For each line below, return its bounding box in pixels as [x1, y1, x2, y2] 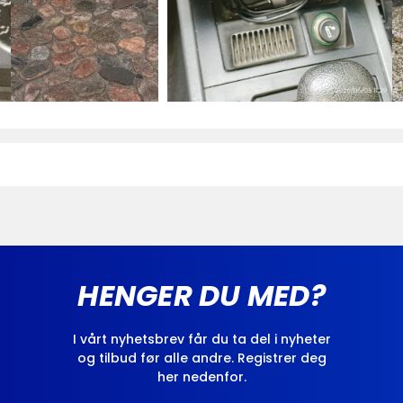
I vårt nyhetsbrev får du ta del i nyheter [72, 330, 331, 349]
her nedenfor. [157, 368, 246, 387]
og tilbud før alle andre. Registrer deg [76, 349, 327, 368]
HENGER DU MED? [77, 275, 326, 317]
